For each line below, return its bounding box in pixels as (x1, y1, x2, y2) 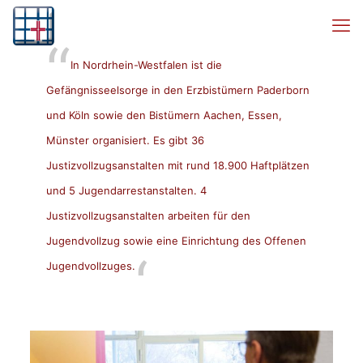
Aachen (203, 108, 241, 122)
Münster (45, 133, 89, 147)
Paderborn (256, 83, 310, 96)
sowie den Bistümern (89, 108, 203, 122)
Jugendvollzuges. (45, 258, 135, 272)
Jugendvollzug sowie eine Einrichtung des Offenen (45, 233, 306, 247)
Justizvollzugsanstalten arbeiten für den (45, 208, 250, 222)
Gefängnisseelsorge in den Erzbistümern (45, 83, 257, 96)
